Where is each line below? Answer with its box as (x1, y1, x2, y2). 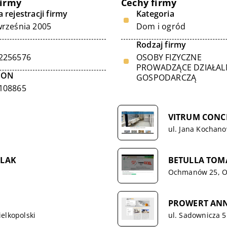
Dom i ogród (136, 21, 186, 32)
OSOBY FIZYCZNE (136, 52, 202, 63)
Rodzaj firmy (136, 39, 186, 50)
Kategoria (136, 8, 174, 19)
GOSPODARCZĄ (136, 72, 197, 83)
